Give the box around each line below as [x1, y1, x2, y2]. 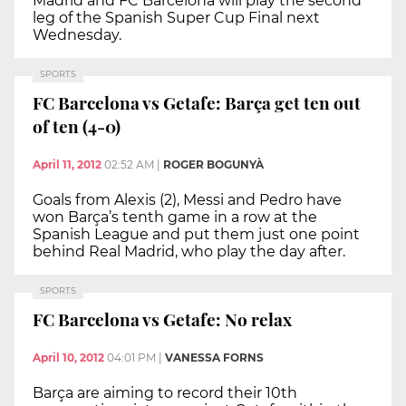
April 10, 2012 [33, 351, 104, 365]
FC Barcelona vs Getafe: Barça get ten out [33, 91, 361, 115]
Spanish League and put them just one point [33, 225, 360, 243]
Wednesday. [33, 25, 121, 43]
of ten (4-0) [33, 114, 121, 139]
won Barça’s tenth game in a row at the [33, 208, 317, 226]
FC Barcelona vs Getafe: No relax [33, 307, 292, 332]
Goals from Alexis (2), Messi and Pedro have [33, 190, 342, 208]
